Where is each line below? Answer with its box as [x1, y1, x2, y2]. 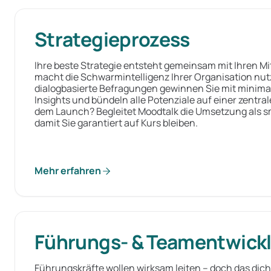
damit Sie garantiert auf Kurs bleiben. [34, 116, 198, 129]
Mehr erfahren [34, 164, 101, 177]
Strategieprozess [34, 26, 190, 53]
